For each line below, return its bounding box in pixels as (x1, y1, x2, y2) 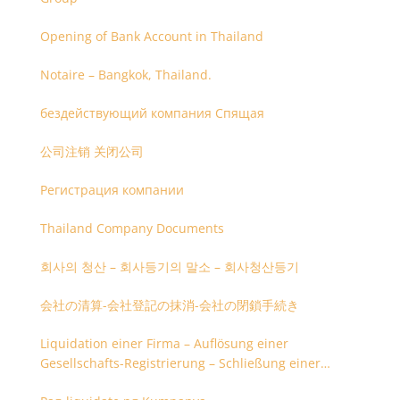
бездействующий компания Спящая (39, 104, 264, 121)
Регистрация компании (39, 181, 184, 198)
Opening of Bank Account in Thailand (39, 28, 263, 45)
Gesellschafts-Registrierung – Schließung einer (39, 354, 321, 371)
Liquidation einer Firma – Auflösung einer (39, 335, 288, 352)
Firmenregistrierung (39, 374, 161, 391)
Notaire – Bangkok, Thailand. (39, 66, 212, 83)
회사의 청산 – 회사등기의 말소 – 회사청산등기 (39, 258, 299, 275)
